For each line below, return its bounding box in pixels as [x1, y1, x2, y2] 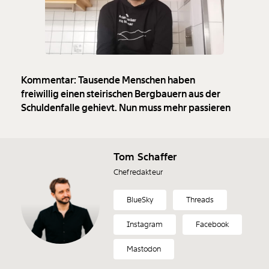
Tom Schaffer [113, 150, 177, 164]
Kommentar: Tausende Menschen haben [21, 74, 195, 87]
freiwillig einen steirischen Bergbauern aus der [21, 88, 220, 101]
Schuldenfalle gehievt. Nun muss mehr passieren [21, 101, 231, 115]
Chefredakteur [113, 167, 163, 178]
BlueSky [127, 195, 153, 205]
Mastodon [127, 244, 161, 255]
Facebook [196, 219, 229, 230]
